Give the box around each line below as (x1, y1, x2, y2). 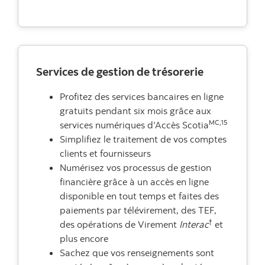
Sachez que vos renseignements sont (60, 247, 214, 259)
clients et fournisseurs (60, 147, 151, 160)
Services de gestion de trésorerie (36, 64, 203, 79)
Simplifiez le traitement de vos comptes (60, 133, 227, 146)
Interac (179, 218, 209, 231)
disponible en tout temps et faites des (60, 190, 219, 202)
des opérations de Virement (60, 218, 179, 231)
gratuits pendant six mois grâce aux (60, 105, 211, 117)
